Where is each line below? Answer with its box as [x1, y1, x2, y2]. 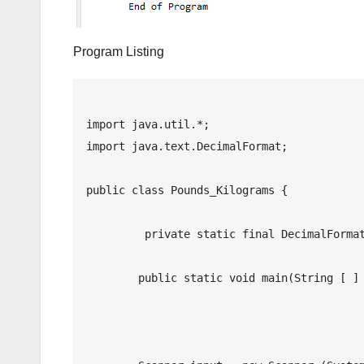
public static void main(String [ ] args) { [86, 271, 138, 284]
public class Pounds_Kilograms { [86, 183, 288, 197]
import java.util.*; [86, 117, 210, 131]
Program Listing [73, 44, 164, 58]
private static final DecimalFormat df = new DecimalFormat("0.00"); [86, 227, 138, 240]
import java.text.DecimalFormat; [86, 139, 288, 153]
